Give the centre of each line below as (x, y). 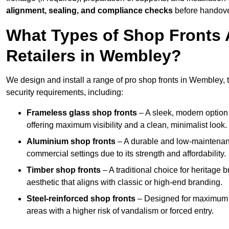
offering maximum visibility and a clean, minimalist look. (127, 125)
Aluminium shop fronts (71, 142)
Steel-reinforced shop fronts (81, 199)
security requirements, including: (65, 93)
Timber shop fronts (64, 170)
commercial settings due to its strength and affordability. (126, 154)
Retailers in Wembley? (94, 56)
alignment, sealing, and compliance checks (89, 11)
